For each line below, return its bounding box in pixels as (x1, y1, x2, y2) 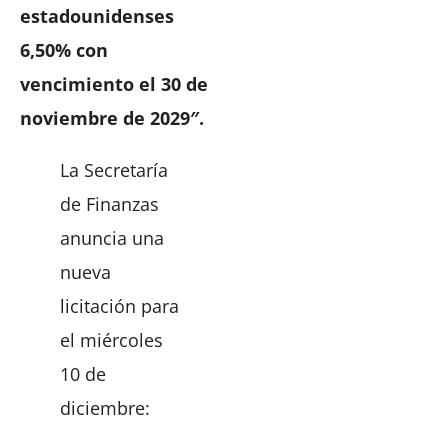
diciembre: (60, 395, 150, 420)
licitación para (60, 293, 179, 318)
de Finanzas (60, 191, 159, 216)
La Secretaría (60, 157, 168, 182)
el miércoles (60, 327, 163, 352)
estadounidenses (20, 3, 174, 28)
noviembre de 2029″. (20, 105, 204, 130)
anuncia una (60, 225, 164, 250)
